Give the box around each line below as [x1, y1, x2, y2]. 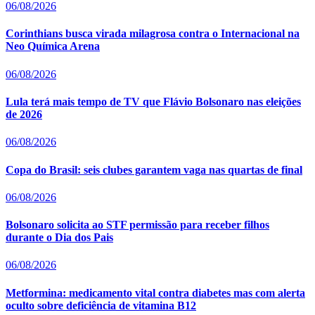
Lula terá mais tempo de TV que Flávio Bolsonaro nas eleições [6, 95, 301, 108]
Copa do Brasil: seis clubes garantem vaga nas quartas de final [6, 163, 302, 176]
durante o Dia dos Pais [6, 231, 113, 244]
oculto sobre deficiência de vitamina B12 [6, 299, 196, 311]
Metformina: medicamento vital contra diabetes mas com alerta [6, 286, 305, 299]
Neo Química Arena [6, 40, 100, 53]
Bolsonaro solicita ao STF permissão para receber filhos [6, 219, 269, 231]
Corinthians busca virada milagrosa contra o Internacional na [6, 27, 300, 40]
